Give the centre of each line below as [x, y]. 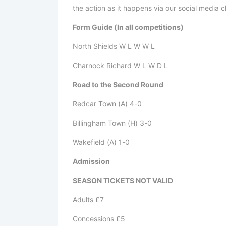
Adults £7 [88, 200]
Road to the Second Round [118, 85]
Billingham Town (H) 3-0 [112, 123]
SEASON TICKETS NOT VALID [123, 181]
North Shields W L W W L [114, 46]
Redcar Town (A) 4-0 [107, 104]
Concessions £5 [99, 219]
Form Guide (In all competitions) [128, 27]
